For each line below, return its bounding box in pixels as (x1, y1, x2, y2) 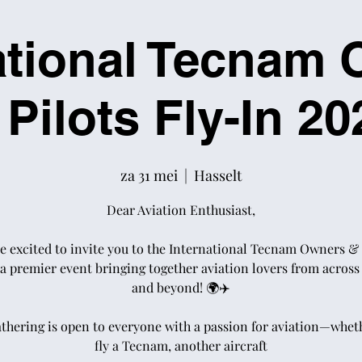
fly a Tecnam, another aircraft (95, 337, 267, 354)
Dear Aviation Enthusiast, (107, 201, 255, 218)
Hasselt (194, 166, 242, 185)
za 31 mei (120, 166, 178, 185)
